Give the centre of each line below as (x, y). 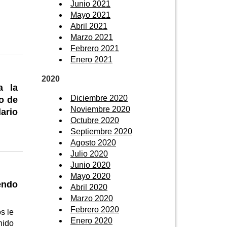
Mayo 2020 (90, 176)
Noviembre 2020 (100, 109)
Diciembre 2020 (99, 98)
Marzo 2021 (92, 37)
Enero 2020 (91, 220)
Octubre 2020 (95, 120)
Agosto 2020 (93, 142)
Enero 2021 (91, 59)
